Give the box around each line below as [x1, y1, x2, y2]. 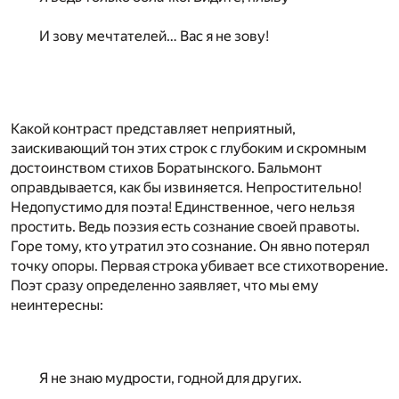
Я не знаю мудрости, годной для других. [39, 369, 302, 387]
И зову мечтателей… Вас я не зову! [39, 27, 269, 45]
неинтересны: [11, 296, 103, 313]
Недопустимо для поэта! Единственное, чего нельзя [11, 198, 354, 216]
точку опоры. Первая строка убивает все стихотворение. [11, 256, 388, 274]
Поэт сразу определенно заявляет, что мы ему [11, 276, 319, 294]
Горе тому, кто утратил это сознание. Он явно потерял [11, 237, 370, 255]
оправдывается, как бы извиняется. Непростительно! [11, 178, 362, 196]
